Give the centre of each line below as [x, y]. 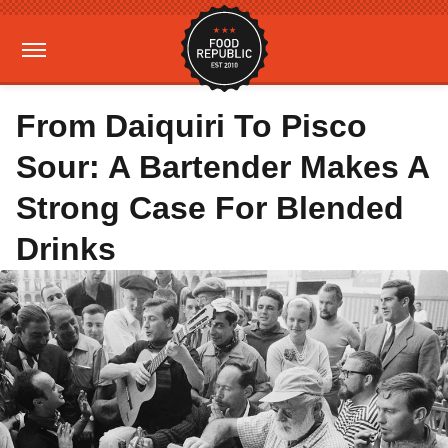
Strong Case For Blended [210, 208]
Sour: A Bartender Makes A [222, 167]
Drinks [66, 249]
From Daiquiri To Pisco [191, 126]
